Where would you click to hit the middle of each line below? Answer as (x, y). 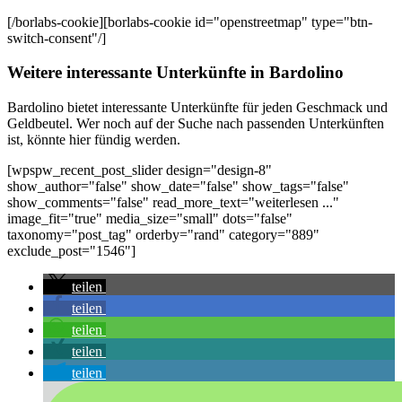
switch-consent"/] (57, 38)
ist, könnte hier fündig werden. (94, 140)
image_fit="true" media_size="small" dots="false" (150, 219)
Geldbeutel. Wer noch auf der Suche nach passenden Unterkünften (196, 124)
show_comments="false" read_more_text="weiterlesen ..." (173, 203)
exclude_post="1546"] (71, 251)
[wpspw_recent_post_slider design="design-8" (140, 170)
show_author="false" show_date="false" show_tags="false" (178, 187)
